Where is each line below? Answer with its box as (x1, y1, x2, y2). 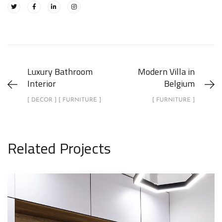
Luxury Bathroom (27, 65, 93, 78)
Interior (27, 77, 56, 90)
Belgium (164, 77, 195, 90)
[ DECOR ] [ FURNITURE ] (27, 97, 101, 103)
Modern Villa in (138, 65, 195, 78)
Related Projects (7, 137, 111, 160)
